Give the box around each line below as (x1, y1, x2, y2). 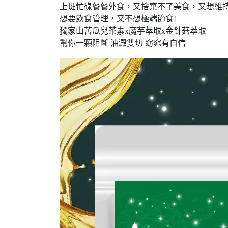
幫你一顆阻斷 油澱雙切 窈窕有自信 (60, 39, 186, 47)
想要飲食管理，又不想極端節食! (60, 14, 176, 23)
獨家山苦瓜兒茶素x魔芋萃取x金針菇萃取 (60, 26, 206, 35)
